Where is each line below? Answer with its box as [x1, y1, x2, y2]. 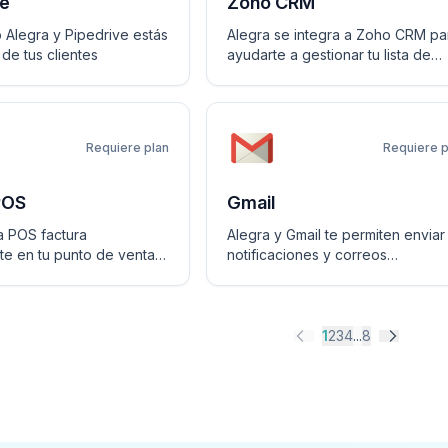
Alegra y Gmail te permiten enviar [227, 226, 445, 243]
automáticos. [227, 266, 309, 283]
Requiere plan [86, 140, 169, 155]
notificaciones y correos [227, 246, 387, 263]
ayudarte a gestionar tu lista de [227, 46, 431, 63]
